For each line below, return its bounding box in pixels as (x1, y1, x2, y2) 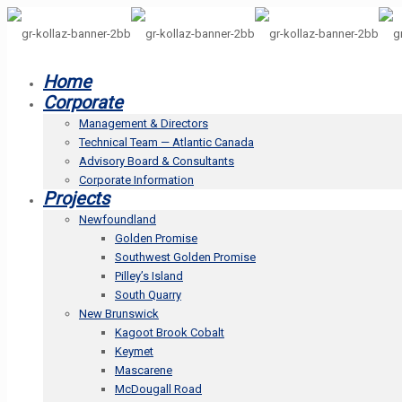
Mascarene (115, 363, 172, 377)
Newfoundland (79, 213, 156, 226)
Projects (43, 188, 109, 209)
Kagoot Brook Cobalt (115, 326, 224, 339)
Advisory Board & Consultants (79, 154, 234, 168)
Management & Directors (79, 117, 208, 130)
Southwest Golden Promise (115, 250, 256, 264)
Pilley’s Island (115, 269, 183, 283)
